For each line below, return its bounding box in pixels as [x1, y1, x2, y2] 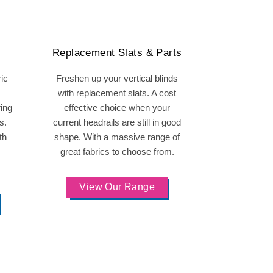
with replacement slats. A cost [58, 88, 177, 98]
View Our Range [79, 182, 155, 192]
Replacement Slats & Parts [52, 47, 182, 58]
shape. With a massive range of [54, 132, 180, 142]
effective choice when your [64, 102, 171, 113]
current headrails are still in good [53, 117, 182, 127]
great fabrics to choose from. [60, 146, 174, 157]
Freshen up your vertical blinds [56, 73, 179, 83]
